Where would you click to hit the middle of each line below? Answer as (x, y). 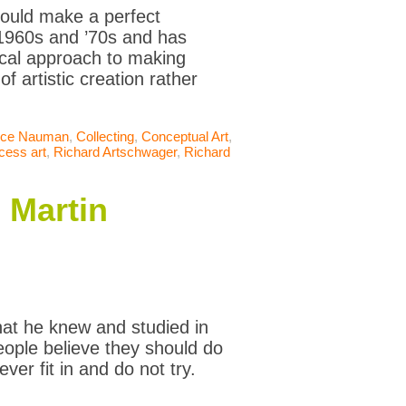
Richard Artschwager (115, 152)
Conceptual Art (185, 137)
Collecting (105, 137)
